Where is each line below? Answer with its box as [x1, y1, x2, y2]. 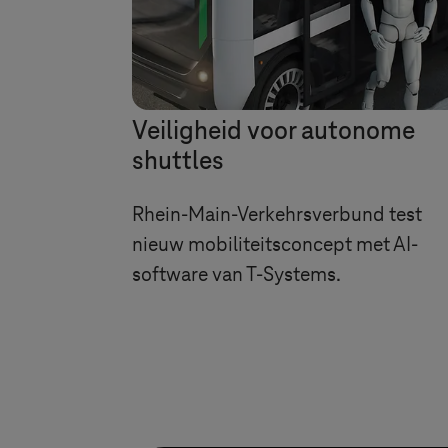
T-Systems [246, 263, 336, 286]
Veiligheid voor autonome [132, 117, 415, 146]
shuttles [132, 147, 224, 176]
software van [132, 263, 246, 286]
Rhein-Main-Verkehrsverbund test [132, 203, 422, 226]
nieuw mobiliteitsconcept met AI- [132, 233, 418, 256]
